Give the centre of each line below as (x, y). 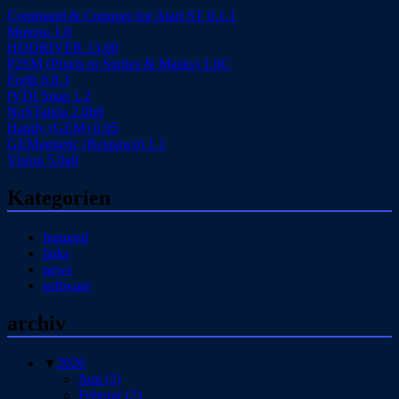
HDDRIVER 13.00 (63, 48)
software (67, 285)
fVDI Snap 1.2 (49, 96)
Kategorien (59, 197)
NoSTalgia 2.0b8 (55, 112)
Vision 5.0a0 (43, 160)
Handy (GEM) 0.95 (63, 128)
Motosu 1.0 (39, 32)
